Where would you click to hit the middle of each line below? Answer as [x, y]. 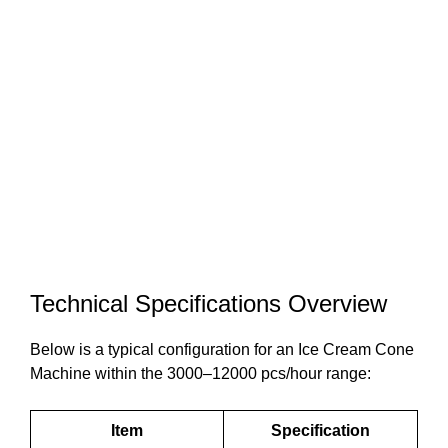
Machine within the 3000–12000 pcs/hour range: [200, 374]
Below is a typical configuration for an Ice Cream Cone [222, 350]
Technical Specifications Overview [208, 304]
